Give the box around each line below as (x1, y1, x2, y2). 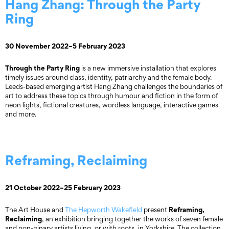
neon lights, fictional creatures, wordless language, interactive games (5, 100, 218, 109)
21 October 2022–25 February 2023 (5, 182, 121, 192)
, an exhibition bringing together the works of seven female (42, 214, 223, 223)
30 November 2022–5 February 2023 (5, 41, 125, 51)
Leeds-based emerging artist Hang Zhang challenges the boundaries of (5, 82, 222, 91)
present (142, 205, 169, 214)
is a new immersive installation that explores (80, 63, 216, 73)
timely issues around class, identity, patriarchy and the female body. (5, 73, 212, 82)
